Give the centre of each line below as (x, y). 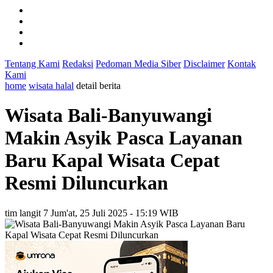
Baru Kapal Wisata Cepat (112, 161)
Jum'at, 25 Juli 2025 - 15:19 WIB (115, 213)
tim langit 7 (27, 213)
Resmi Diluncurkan (87, 183)
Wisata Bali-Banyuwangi (108, 115)
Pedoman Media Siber (138, 64)
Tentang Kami (32, 64)
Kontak (242, 64)
